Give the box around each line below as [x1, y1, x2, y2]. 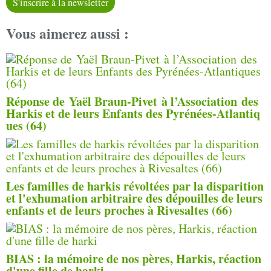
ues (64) [6, 117, 47, 135]
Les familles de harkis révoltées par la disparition [6, 177, 264, 195]
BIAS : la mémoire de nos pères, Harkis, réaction [6, 250, 261, 268]
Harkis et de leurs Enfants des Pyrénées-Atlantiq [6, 105, 260, 123]
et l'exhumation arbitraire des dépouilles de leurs [6, 189, 263, 207]
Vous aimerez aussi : [6, 22, 129, 44]
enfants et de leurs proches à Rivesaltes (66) [6, 201, 232, 220]
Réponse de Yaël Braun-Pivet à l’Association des [6, 93, 258, 111]
